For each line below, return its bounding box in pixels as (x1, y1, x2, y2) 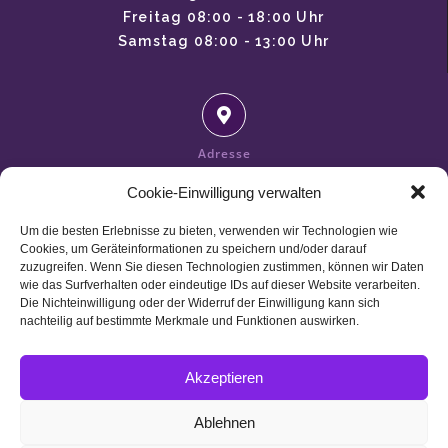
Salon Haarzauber (154, 174, 294, 191)
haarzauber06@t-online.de (119, 343, 329, 360)
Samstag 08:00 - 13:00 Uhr (118, 33, 329, 50)
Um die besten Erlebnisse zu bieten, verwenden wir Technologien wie (20, 224, 398, 238)
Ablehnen (193, 413, 255, 431)
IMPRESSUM (10, 396, 62, 410)
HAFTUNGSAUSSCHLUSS (10, 416, 117, 430)
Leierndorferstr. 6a (151, 198, 297, 215)
